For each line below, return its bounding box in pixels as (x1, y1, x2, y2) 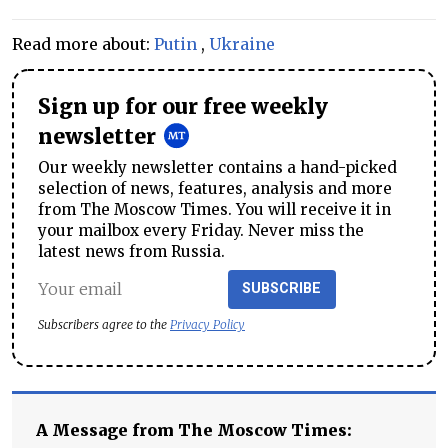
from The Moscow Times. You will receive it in (38, 199, 391, 219)
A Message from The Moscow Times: (36, 420, 352, 441)
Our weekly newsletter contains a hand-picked (38, 157, 397, 177)
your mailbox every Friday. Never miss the (38, 220, 364, 240)
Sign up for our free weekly (38, 93, 328, 120)
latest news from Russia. (38, 241, 225, 261)
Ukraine (209, 33, 275, 54)
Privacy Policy (170, 317, 245, 333)
